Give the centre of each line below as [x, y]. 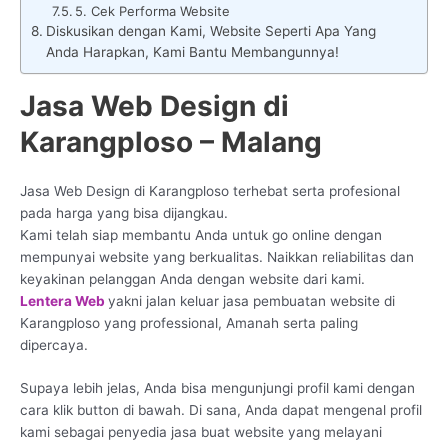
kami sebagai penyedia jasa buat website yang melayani [201, 432]
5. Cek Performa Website [153, 10]
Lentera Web [64, 300]
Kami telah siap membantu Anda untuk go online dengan [201, 234]
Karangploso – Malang [171, 141]
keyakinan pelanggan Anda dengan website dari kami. [192, 278]
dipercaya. [54, 344]
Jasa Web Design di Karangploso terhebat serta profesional [210, 190]
